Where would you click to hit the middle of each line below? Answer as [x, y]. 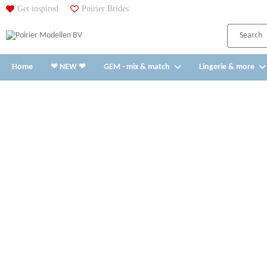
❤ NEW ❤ [68, 67]
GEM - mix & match [137, 67]
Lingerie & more [227, 67]
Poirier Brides [105, 9]
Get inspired [38, 9]
